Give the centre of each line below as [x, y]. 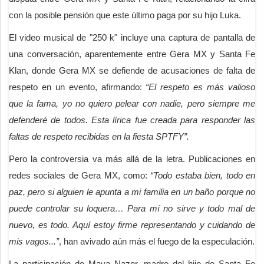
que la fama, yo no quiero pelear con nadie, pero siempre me [132, 103]
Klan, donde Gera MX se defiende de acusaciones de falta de [132, 70]
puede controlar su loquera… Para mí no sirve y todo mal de [132, 208]
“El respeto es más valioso [201, 87]
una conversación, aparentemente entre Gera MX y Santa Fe [132, 54]
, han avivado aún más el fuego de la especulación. [157, 241]
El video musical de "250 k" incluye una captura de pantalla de [132, 37]
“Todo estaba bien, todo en [203, 175]
